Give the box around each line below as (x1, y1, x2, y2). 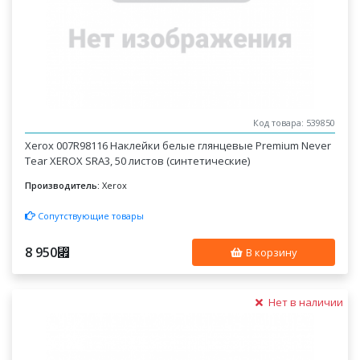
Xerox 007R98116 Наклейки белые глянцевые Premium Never (25, 138, 332, 153)
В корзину (243, 244, 297, 260)
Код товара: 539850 (252, 117, 335, 129)
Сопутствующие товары (35, 209, 145, 222)
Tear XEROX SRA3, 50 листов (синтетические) (25, 153, 251, 168)
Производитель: (25, 179, 100, 191)
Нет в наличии (265, 294, 343, 309)
